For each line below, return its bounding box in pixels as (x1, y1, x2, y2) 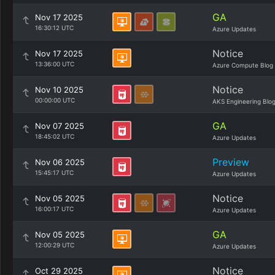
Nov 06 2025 (35, 157, 85, 167)
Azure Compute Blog (212, 61, 273, 69)
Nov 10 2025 (35, 85, 83, 95)
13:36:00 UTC (35, 60, 74, 68)
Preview (212, 156, 249, 168)
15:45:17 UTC (35, 169, 74, 176)
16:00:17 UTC (35, 205, 74, 212)
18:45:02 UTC (35, 133, 74, 140)
